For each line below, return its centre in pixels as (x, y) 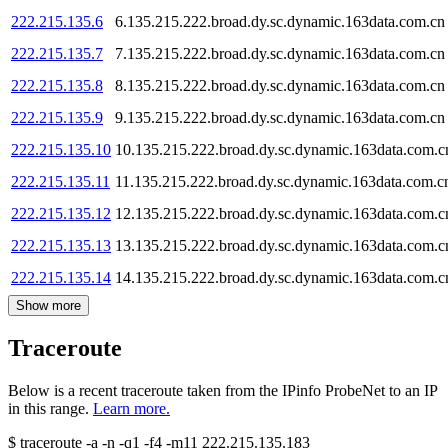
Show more (48, 305)
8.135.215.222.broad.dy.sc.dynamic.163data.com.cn (280, 85)
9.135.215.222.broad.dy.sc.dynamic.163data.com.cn (280, 117)
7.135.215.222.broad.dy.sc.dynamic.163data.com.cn (280, 53)
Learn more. (131, 409)
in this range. (48, 409)
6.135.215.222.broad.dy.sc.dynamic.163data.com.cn (280, 21)
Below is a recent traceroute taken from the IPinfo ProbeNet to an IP (222, 391)
